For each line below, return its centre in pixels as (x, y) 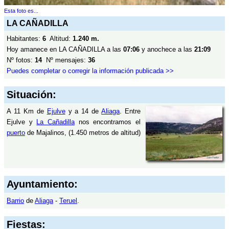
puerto (16, 133)
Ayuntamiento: (42, 184)
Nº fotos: (21, 60)
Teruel (68, 200)
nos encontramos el (108, 122)
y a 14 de (83, 111)
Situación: (31, 95)
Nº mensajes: (65, 60)
